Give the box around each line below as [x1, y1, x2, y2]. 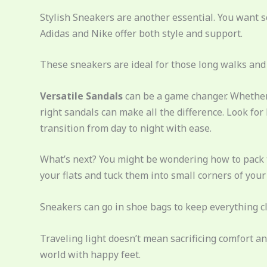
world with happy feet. [40, 247, 141, 261]
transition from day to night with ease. [40, 121, 212, 135]
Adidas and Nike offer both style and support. [40, 26, 243, 40]
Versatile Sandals [40, 89, 123, 103]
